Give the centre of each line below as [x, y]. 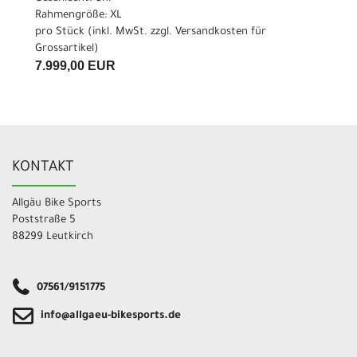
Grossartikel [65, 49]
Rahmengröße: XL [78, 15]
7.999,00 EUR [75, 65]
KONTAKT [43, 169]
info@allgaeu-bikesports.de [111, 316]
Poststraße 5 [44, 221]
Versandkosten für [221, 32]
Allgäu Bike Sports [57, 204]
